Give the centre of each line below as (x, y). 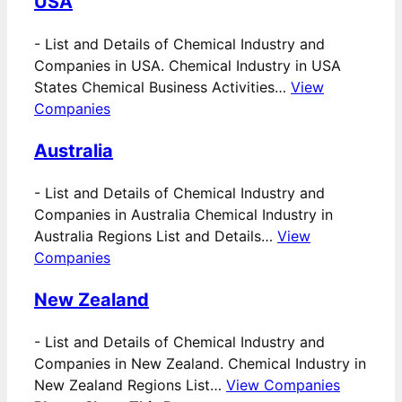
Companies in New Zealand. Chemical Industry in (200, 364)
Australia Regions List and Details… (156, 236)
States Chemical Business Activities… (162, 87)
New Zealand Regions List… (130, 385)
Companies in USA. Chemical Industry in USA (188, 66)
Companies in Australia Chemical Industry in (184, 215)
